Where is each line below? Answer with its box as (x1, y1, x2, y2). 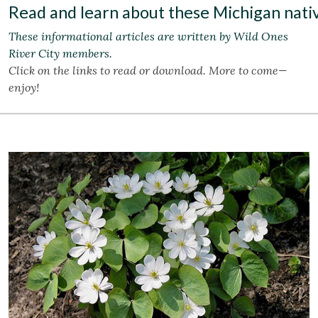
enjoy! (9, 80, 39, 95)
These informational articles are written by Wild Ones (9, 29, 288, 44)
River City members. (9, 46, 112, 61)
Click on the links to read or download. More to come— (9, 63, 287, 78)
